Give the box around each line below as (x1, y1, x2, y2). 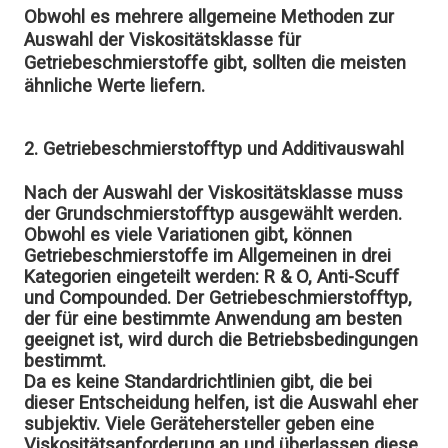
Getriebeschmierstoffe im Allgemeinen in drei (24, 244, 392, 266)
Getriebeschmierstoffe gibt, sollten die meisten (24, 51, 407, 73)
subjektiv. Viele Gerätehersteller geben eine (24, 412, 375, 434)
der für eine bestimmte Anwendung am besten (24, 307, 403, 329)
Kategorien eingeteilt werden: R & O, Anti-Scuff (24, 265, 400, 287)
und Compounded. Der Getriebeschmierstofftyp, (24, 286, 413, 308)
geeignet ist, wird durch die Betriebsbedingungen (24, 328, 419, 350)
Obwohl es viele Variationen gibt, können (24, 223, 353, 245)
